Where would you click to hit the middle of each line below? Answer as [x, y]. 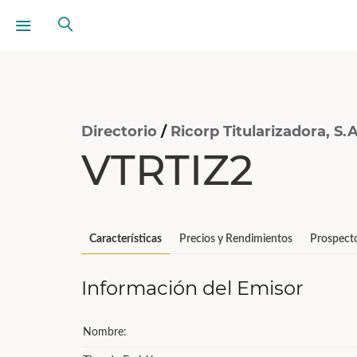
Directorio [121, 131]
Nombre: [105, 332]
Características [126, 239]
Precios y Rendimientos [236, 239]
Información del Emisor [192, 288]
